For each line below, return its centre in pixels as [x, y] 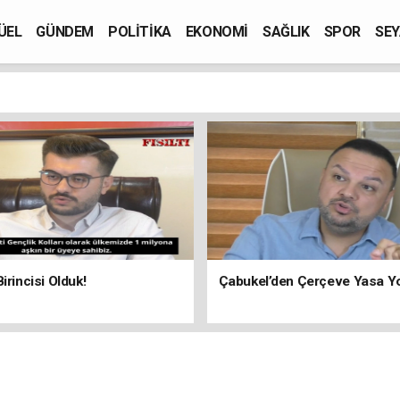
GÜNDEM [65, 31]
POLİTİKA [140, 31]
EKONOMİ [217, 31]
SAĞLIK [286, 31]
